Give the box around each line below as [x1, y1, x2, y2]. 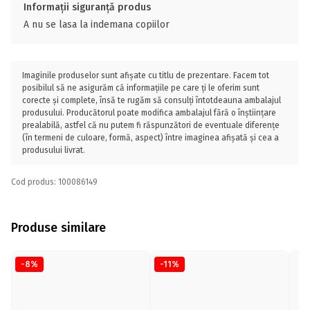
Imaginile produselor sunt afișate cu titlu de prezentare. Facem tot [22, 71, 269, 80]
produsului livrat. [22, 145, 85, 155]
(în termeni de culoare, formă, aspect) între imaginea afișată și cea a [22, 133, 279, 143]
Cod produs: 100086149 [11, 177, 98, 187]
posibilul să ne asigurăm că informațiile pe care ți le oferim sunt [22, 83, 259, 93]
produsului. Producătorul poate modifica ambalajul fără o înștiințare [22, 108, 276, 118]
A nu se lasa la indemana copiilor [24, 19, 170, 30]
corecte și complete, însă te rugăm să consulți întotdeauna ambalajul [22, 95, 281, 105]
